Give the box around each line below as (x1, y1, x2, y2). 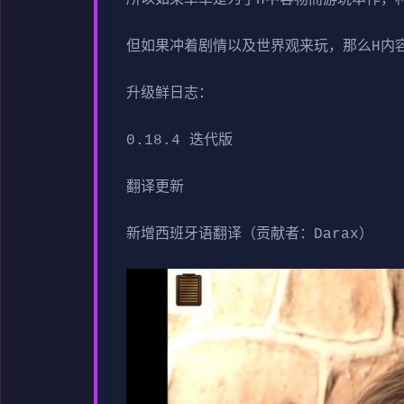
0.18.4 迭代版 (126, 132, 233, 149)
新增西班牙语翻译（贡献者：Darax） (126, 225, 373, 243)
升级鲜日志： (126, 85, 213, 102)
